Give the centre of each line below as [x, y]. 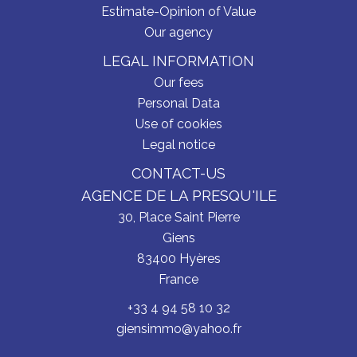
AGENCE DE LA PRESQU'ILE [178, 195]
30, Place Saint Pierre [178, 217]
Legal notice [178, 145]
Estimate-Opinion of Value [178, 12]
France [178, 279]
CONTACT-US [178, 173]
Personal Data [178, 103]
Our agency [178, 32]
